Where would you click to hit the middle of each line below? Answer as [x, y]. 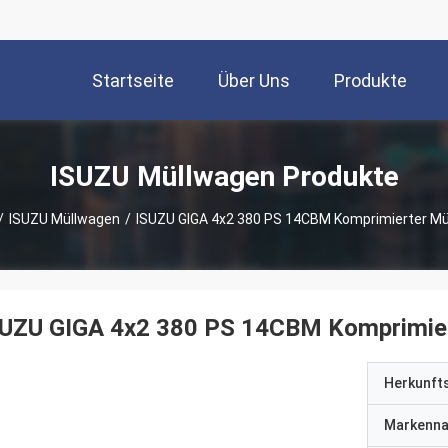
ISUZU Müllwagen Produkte [224, 176]
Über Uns [254, 81]
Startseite [133, 81]
